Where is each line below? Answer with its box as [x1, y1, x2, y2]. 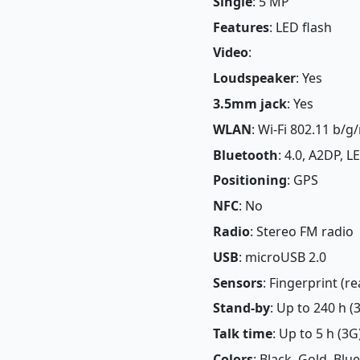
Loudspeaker [213, 69, 296, 88]
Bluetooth [213, 145, 278, 164]
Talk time [213, 325, 272, 343]
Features [213, 18, 269, 36]
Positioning [213, 171, 287, 190]
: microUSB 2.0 [239, 247, 326, 266]
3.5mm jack [213, 94, 287, 112]
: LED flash [269, 18, 332, 36]
